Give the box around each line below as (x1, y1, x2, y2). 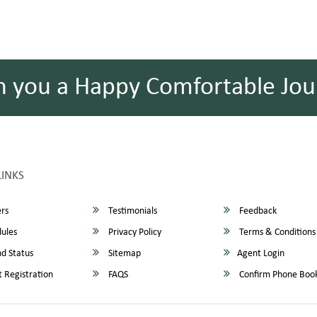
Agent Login (237, 248, 285, 259)
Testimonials (106, 206, 158, 217)
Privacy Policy (106, 227, 162, 238)
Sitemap (106, 248, 142, 259)
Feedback (237, 206, 277, 217)
